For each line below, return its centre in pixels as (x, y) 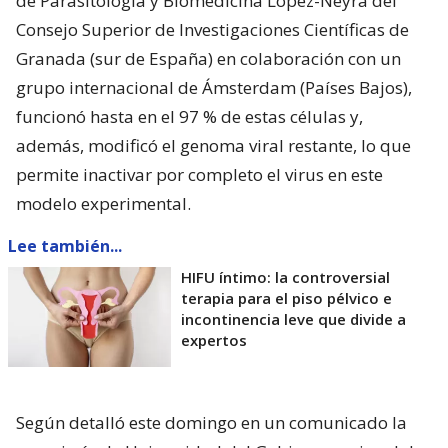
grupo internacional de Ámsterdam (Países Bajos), (214, 88)
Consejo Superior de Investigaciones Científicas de (212, 30)
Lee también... (65, 246)
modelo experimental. (103, 204)
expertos (214, 340)
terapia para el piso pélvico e (286, 298)
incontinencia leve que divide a (293, 319)
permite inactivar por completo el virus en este (199, 175)
